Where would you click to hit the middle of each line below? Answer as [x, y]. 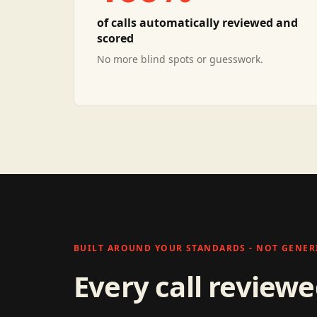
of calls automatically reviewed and [197, 23]
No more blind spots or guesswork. [180, 59]
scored [115, 38]
